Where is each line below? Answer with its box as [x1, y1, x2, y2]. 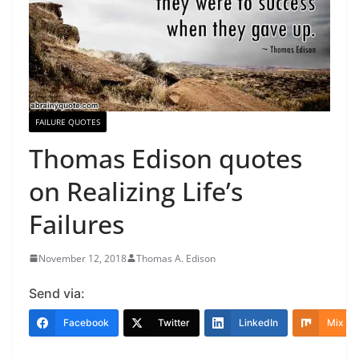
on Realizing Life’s [29, 173, 243, 208]
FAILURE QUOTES [35, 115, 100, 127]
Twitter [158, 316, 190, 329]
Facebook [63, 316, 109, 329]
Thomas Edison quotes [29, 140, 302, 175]
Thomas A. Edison [136, 251, 216, 265]
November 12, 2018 [38, 251, 127, 265]
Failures [29, 206, 124, 241]
